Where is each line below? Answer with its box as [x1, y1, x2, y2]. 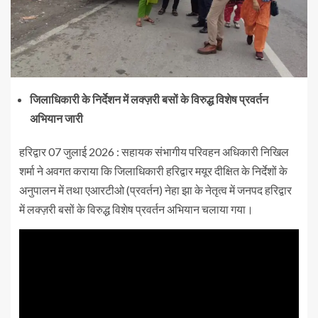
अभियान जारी [30, 111, 83, 126]
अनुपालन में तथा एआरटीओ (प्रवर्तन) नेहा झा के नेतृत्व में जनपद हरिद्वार [19, 183, 292, 197]
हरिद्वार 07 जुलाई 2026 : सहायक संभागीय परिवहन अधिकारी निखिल [19, 145, 289, 159]
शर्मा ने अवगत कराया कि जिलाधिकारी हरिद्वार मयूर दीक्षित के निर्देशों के [19, 164, 287, 178]
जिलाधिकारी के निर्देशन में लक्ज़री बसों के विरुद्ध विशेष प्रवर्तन [30, 92, 268, 106]
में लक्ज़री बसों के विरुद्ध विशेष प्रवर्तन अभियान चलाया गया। [19, 202, 253, 216]
